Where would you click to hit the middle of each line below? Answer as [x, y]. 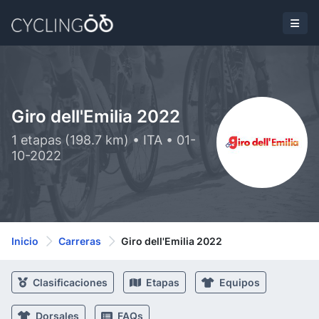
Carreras [80, 241]
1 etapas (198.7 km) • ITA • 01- [104, 140]
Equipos [239, 282]
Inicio [25, 241]
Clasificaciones [69, 282]
